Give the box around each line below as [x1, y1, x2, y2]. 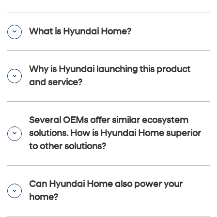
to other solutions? [29, 141, 106, 153]
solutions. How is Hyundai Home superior [29, 128, 201, 139]
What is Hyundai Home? [29, 26, 131, 38]
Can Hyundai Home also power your [29, 179, 183, 190]
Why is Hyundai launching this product [29, 64, 190, 76]
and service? [29, 77, 82, 89]
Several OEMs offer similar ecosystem [29, 115, 188, 126]
